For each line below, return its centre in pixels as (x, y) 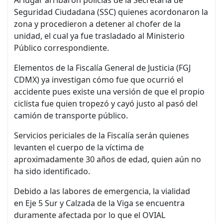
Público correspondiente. (61, 48)
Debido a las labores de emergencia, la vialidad (102, 191)
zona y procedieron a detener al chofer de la (97, 24)
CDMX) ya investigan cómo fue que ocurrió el (99, 79)
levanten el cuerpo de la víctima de (79, 147)
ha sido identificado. (52, 171)
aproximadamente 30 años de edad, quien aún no (108, 159)
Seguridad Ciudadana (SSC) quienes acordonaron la (111, 12)
